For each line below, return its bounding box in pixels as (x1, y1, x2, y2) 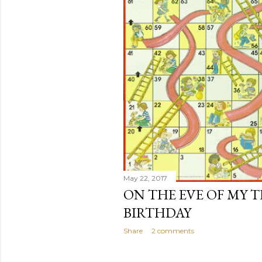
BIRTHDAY (123, 204, 191, 222)
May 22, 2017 (123, 174, 167, 183)
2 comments (151, 226, 194, 236)
